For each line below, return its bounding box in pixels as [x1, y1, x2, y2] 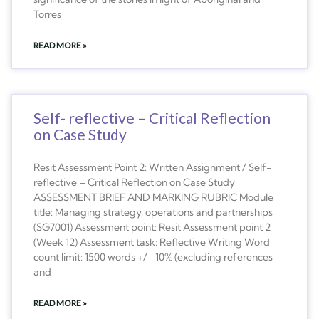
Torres [33, 7, 61, 21]
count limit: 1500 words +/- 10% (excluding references [33, 250, 273, 263]
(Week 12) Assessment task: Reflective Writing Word [33, 235, 270, 249]
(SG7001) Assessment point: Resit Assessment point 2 [33, 220, 271, 234]
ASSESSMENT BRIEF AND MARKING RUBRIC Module [33, 190, 273, 204]
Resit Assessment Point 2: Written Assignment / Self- [33, 160, 272, 174]
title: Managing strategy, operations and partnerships [33, 205, 273, 219]
